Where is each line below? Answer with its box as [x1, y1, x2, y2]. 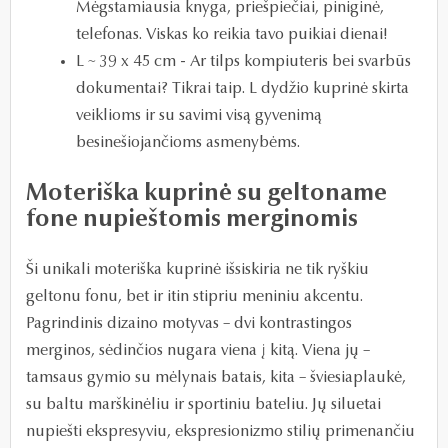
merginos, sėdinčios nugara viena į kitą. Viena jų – [26, 342, 370, 359]
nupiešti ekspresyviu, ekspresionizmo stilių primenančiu [26, 423, 415, 440]
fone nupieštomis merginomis [26, 207, 358, 232]
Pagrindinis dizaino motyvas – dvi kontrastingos [26, 315, 352, 332]
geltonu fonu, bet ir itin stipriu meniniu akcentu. [26, 288, 363, 305]
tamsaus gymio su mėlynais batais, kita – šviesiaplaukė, [26, 369, 406, 386]
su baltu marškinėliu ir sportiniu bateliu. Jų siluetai [26, 396, 381, 413]
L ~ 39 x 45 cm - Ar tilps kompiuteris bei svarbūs [76, 53, 411, 70]
